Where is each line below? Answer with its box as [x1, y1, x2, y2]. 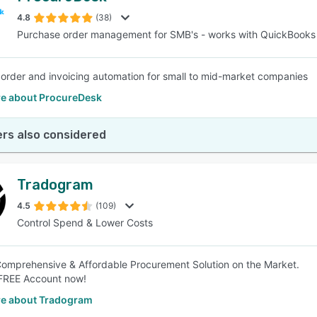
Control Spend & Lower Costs [17, 217, 153, 229]
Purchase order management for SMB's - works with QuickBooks [17, 28, 316, 40]
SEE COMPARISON [114, 64, 196, 76]
